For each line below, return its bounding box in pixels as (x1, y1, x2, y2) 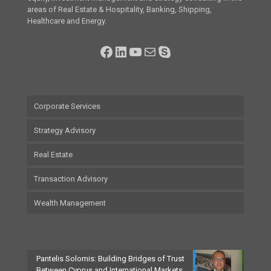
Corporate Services (34, 101, 100, 111)
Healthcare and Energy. (27, 16, 106, 25)
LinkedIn (113, 42, 169, 60)
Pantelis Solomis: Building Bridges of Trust (36, 253, 184, 263)
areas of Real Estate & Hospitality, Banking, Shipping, (27, 4, 212, 14)
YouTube (128, 42, 184, 60)
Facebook (99, 42, 162, 60)
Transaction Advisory (34, 174, 108, 183)
